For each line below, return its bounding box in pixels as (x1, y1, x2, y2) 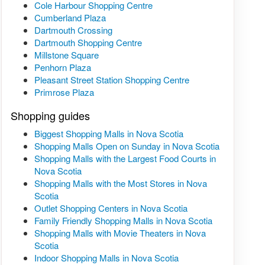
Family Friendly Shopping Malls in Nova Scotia (34, 214, 212, 227)
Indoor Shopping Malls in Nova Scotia (34, 251, 179, 264)
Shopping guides (10, 107, 90, 123)
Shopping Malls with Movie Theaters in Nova (34, 226, 206, 239)
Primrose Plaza (34, 85, 94, 98)
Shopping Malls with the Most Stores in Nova (34, 176, 207, 189)
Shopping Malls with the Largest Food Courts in (34, 151, 216, 164)
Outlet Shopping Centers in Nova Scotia (34, 201, 188, 214)
